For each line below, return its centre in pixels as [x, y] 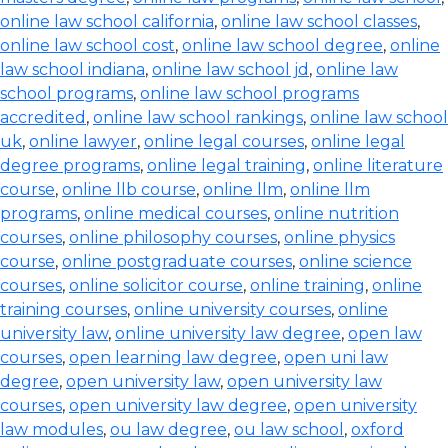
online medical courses [175, 213]
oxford [377, 429]
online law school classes [319, 21]
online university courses [232, 309]
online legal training [226, 165]
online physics [339, 237]
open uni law [336, 357]
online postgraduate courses [177, 261]
